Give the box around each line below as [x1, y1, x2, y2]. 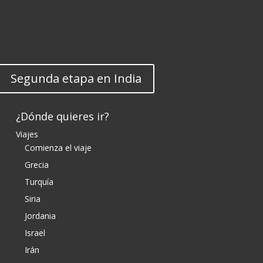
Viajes [16, 129, 38, 140]
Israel [25, 227, 45, 238]
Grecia [25, 159, 49, 170]
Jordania [25, 210, 56, 221]
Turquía [25, 176, 53, 187]
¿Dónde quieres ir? [16, 109, 109, 123]
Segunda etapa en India [11, 70, 141, 86]
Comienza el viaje [25, 142, 92, 153]
